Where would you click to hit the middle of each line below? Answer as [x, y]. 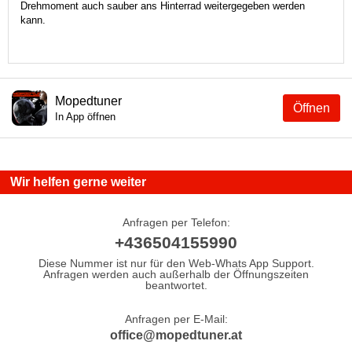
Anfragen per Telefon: [176, 222]
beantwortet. [176, 285]
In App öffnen [85, 116]
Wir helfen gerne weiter [78, 182]
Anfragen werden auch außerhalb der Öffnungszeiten [176, 274]
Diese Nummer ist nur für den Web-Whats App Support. [176, 263]
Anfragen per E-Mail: [176, 319]
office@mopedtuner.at [176, 335]
